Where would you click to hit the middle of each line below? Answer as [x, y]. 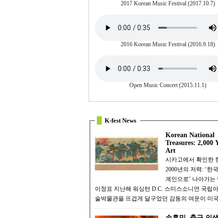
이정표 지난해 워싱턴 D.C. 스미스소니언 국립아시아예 [104, 189]
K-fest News [120, 121]
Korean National [190, 135]
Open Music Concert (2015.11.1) [168, 85]
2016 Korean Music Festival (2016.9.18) [168, 45]
